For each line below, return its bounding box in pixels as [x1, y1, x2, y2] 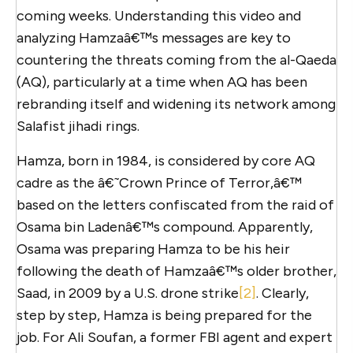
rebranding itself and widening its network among [17, 95, 336, 113]
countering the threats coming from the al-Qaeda [17, 50, 336, 69]
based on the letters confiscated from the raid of [17, 195, 334, 214]
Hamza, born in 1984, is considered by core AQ [17, 151, 315, 169]
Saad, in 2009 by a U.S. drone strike [17, 284, 239, 302]
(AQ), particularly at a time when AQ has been [17, 72, 307, 91]
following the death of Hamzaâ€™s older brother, [17, 262, 336, 280]
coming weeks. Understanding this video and [17, 6, 301, 24]
